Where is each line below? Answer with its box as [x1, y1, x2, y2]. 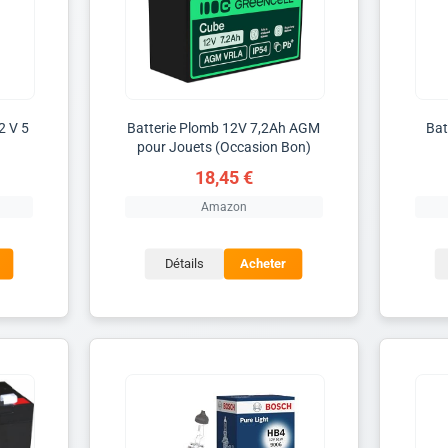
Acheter [240, 256, 287, 272]
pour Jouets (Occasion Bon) [136, 138, 311, 155]
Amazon [200, 199, 247, 214]
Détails [164, 256, 205, 272]
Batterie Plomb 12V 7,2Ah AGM [127, 119, 321, 136]
